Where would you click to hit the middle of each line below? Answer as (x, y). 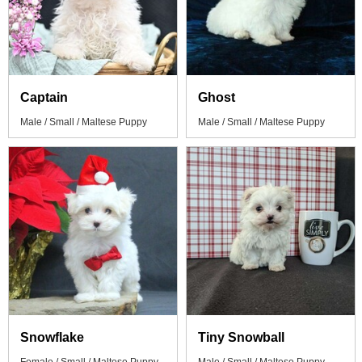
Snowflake (52, 337)
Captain (44, 97)
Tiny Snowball (241, 337)
